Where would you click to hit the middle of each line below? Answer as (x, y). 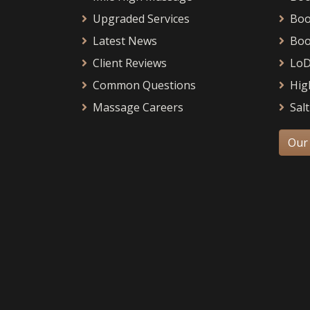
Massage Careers (138, 107)
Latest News (125, 41)
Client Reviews (130, 63)
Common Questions (144, 85)
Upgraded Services (141, 19)
